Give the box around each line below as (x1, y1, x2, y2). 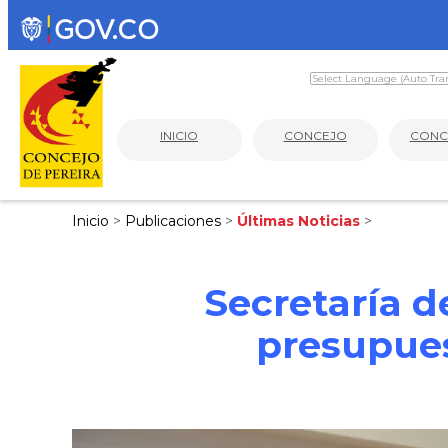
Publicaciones (125, 212, 225, 230)
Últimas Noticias (237, 212, 364, 230)
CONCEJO (283, 127, 347, 143)
